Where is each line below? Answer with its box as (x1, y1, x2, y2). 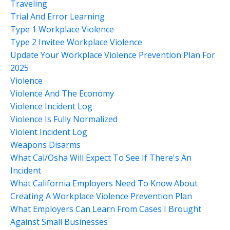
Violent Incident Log (10, 126, 87, 138)
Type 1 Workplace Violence (10, 23, 114, 35)
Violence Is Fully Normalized (10, 113, 118, 125)
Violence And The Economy (10, 87, 114, 99)
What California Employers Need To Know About (10, 177, 198, 189)
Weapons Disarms (10, 139, 81, 150)
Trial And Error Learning (10, 10, 105, 22)
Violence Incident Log (10, 100, 92, 112)
